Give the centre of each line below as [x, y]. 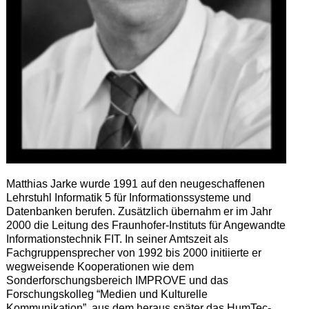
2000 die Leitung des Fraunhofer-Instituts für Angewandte [146, 225]
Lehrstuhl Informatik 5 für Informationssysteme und [128, 197]
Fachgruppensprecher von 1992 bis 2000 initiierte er [133, 252]
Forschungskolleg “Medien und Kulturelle [107, 294]
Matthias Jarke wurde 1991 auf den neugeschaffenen [135, 183]
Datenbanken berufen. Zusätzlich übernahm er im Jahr [139, 211]
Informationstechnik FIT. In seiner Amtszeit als [117, 239]
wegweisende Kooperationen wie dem [100, 266]
